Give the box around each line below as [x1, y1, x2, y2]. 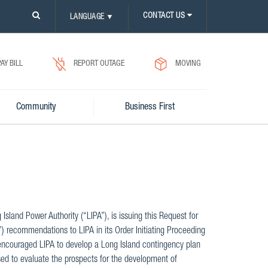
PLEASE [32, 11, 57, 20]
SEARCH [32, 47, 58, 56]
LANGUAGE [69, 13, 105, 22]
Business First [125, 103, 175, 112]
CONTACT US [143, 12, 187, 20]
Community [16, 103, 57, 112]
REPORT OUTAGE [74, 60, 124, 69]
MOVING [175, 60, 201, 69]
